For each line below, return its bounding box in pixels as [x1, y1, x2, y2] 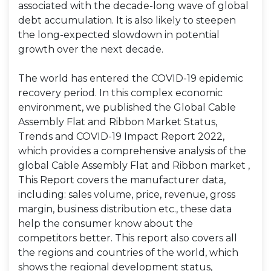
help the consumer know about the [18, 218, 193, 229]
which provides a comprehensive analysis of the [18, 145, 246, 157]
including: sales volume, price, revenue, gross [18, 189, 235, 200]
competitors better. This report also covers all [18, 232, 237, 244]
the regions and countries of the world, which [18, 247, 238, 258]
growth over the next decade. [18, 44, 163, 55]
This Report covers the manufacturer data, [18, 174, 226, 186]
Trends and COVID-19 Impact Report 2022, [18, 131, 224, 142]
